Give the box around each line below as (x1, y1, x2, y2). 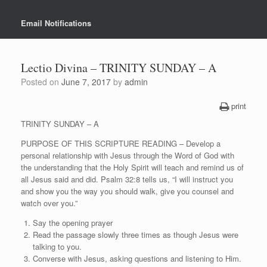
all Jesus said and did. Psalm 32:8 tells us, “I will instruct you (21, 173, 233, 185)
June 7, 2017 (61, 75, 111, 88)
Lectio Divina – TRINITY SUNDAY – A (21, 59, 216, 76)
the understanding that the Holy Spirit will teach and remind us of (21, 161, 244, 173)
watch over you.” (21, 197, 77, 209)
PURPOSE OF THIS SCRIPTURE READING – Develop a (21, 137, 221, 149)
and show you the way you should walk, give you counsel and (21, 185, 234, 197)
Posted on (26, 75, 61, 88)
